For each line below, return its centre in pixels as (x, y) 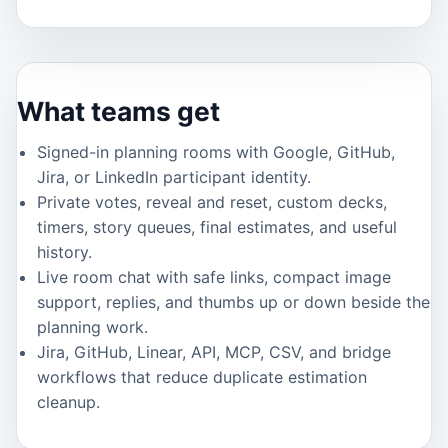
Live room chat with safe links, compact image (214, 277)
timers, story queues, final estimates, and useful (217, 227)
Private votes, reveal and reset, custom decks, (212, 202)
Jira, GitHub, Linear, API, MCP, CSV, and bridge (214, 352)
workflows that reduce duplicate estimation (202, 377)
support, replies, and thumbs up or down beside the (233, 302)
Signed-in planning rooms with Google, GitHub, (216, 152)
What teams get (118, 111)
